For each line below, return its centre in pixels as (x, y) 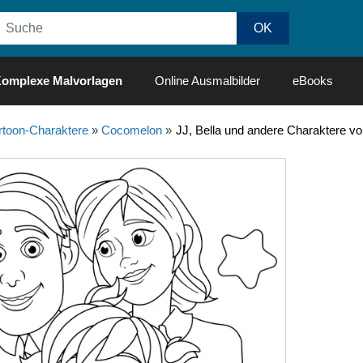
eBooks (313, 81)
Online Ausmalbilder (207, 81)
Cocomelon (131, 130)
